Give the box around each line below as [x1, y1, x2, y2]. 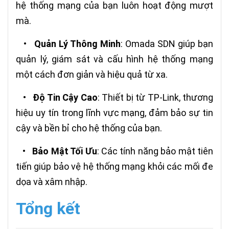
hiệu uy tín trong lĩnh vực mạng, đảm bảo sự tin [16, 107, 213, 119]
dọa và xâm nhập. [16, 176, 87, 188]
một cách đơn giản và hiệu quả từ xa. [16, 69, 168, 80]
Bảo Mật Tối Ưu [32, 146, 97, 157]
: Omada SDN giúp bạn [121, 38, 213, 50]
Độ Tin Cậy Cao [33, 92, 98, 103]
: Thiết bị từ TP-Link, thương [97, 92, 213, 103]
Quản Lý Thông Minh [34, 38, 121, 50]
